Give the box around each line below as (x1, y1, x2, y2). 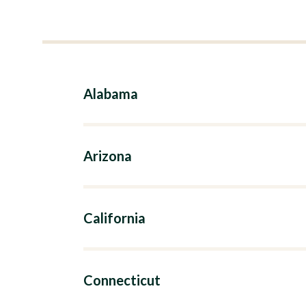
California (83, 210, 145, 226)
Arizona (83, 148, 132, 164)
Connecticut (83, 272, 161, 288)
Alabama (83, 85, 138, 102)
